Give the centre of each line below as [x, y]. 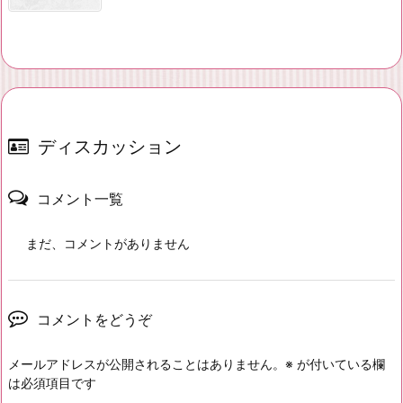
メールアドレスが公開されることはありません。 [147, 363]
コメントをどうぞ [94, 319]
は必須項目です [52, 382]
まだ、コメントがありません [108, 243]
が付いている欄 [339, 363]
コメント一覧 [80, 198]
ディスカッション [110, 146]
